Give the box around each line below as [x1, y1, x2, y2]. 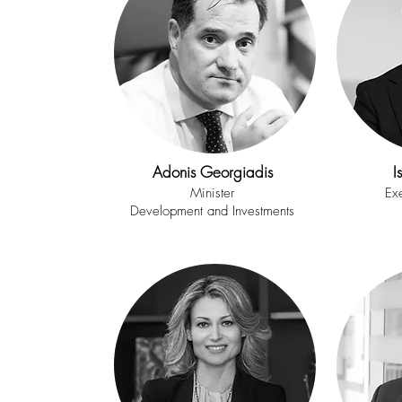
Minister [190, 184, 234, 202]
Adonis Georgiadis [152, 162, 273, 182]
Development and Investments [130, 202, 294, 220]
